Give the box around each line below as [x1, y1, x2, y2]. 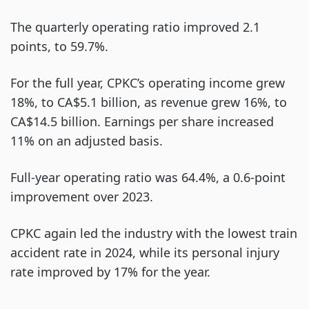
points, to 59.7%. [10, 38, 108, 55]
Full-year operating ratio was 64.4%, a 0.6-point [10, 169, 286, 186]
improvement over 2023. [10, 188, 153, 206]
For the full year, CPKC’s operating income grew [10, 74, 285, 92]
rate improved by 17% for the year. [10, 263, 210, 281]
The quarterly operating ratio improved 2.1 [10, 19, 260, 36]
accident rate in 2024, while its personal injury [10, 244, 279, 261]
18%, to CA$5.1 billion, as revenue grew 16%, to [10, 94, 287, 111]
